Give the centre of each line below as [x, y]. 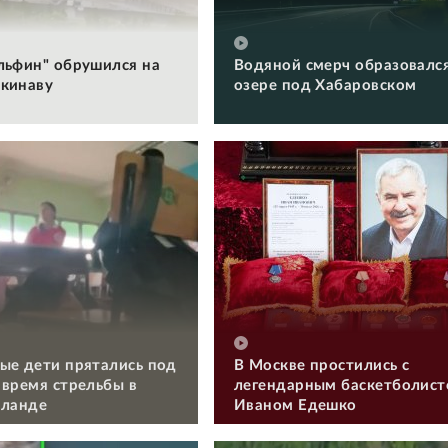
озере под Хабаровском [325, 85]
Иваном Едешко [295, 405]
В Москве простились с [322, 365]
